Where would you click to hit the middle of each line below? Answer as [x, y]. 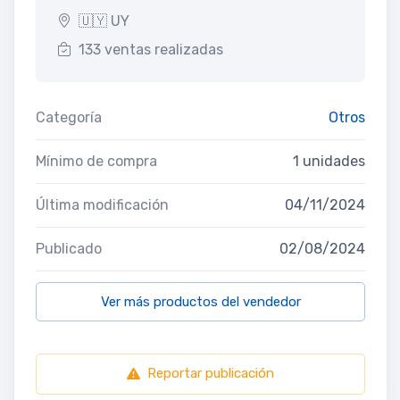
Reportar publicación [211, 374]
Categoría [69, 118]
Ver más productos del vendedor [200, 302]
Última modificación [102, 205]
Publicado [69, 249]
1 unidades [329, 162]
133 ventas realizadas [151, 50]
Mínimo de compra [96, 162]
